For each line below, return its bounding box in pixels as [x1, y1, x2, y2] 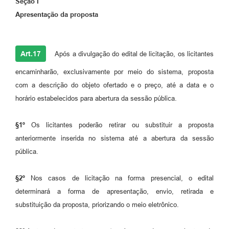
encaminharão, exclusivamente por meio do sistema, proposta [15, 67, 214, 76]
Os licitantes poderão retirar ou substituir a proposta [25, 121, 214, 129]
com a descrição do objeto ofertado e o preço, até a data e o [15, 81, 214, 89]
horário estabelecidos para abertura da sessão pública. [15, 94, 177, 102]
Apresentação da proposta [15, 10, 98, 18]
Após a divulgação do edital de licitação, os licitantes [53, 50, 214, 58]
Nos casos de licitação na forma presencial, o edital [25, 174, 214, 182]
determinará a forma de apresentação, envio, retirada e [15, 187, 214, 195]
